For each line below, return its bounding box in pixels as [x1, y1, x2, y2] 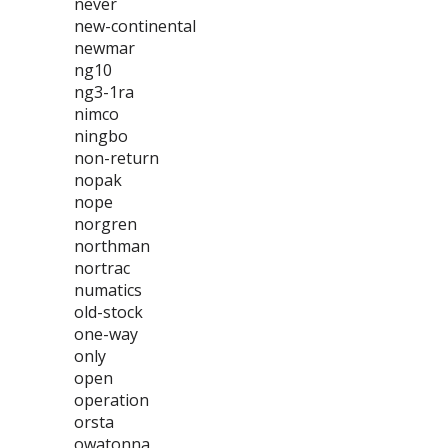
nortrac [74, 257, 130, 279]
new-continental [74, 15, 196, 37]
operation [74, 389, 149, 411]
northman [74, 235, 150, 257]
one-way [74, 323, 138, 345]
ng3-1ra [74, 81, 134, 103]
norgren [74, 213, 137, 235]
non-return [74, 147, 159, 169]
